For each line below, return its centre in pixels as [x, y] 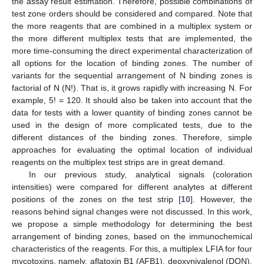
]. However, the [222, 199]
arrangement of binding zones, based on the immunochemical [132, 236]
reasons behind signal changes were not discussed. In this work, [132, 211]
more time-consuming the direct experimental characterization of [132, 50]
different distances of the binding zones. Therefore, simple [132, 137]
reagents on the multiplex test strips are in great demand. [118, 162]
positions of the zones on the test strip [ [97, 199]
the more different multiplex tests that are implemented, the [132, 38]
